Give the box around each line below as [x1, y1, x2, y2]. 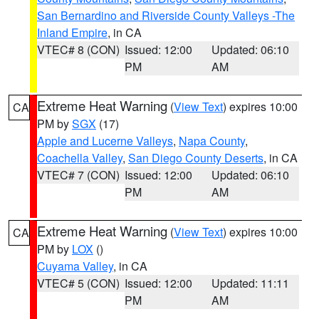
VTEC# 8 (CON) [37, 41, 120, 58]
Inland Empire [37, 24, 108, 41]
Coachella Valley [37, 150, 122, 166]
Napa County [179, 132, 245, 149]
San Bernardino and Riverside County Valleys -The [37, 7, 295, 23]
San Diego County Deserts [128, 150, 263, 166]
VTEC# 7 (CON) [37, 167, 120, 183]
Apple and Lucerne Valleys [37, 132, 173, 149]
